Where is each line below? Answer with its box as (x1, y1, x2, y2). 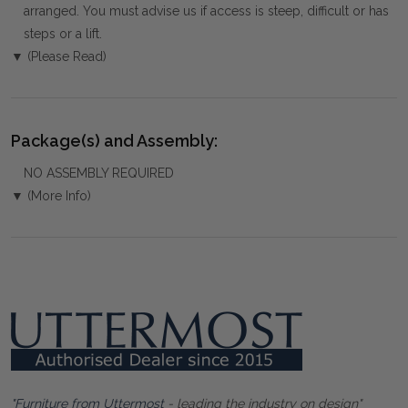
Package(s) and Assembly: (11, 131, 218, 151)
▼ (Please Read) (11, 49, 107, 65)
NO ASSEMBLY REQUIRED (24, 166, 174, 181)
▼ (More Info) (11, 189, 91, 204)
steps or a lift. (24, 26, 102, 42)
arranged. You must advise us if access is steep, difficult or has (24, 4, 389, 19)
